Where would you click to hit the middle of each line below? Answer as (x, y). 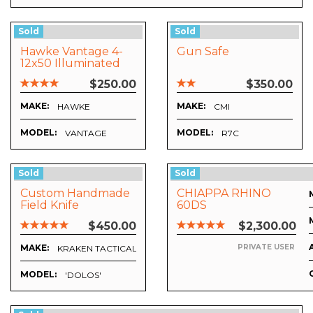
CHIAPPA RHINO (224, 194)
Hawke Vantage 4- (72, 52)
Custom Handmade (75, 194)
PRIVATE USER (266, 247)
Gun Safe (203, 52)
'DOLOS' (83, 275)
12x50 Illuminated (70, 64)
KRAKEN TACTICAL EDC (108, 249)
